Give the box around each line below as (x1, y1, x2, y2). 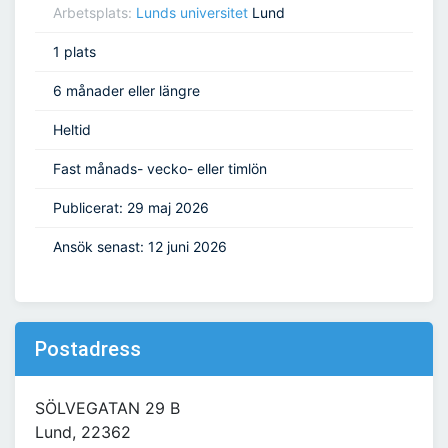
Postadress (35, 337, 141, 362)
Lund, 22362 (35, 422, 131, 443)
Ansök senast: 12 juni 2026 (53, 238, 227, 256)
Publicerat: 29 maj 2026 (53, 199, 209, 217)
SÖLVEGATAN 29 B (35, 398, 180, 419)
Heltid (53, 121, 91, 139)
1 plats (53, 43, 96, 61)
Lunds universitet (136, 4, 248, 22)
